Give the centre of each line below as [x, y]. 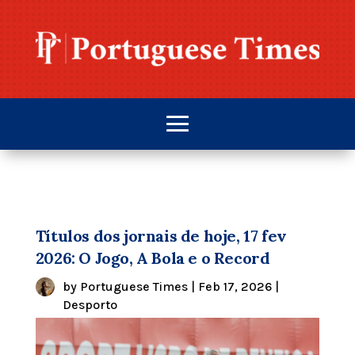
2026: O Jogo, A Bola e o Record [153, 258]
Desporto [90, 304]
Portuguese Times [134, 286]
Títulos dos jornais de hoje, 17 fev [161, 235]
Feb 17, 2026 [235, 286]
